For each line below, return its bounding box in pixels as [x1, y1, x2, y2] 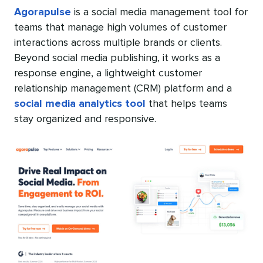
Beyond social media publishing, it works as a [14, 53, 220, 64]
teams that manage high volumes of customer [14, 22, 227, 33]
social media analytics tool [14, 99, 146, 110]
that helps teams [146, 99, 227, 110]
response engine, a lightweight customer [14, 68, 202, 79]
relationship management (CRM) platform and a [14, 83, 232, 95]
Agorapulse [14, 7, 71, 18]
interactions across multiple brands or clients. [14, 38, 222, 49]
